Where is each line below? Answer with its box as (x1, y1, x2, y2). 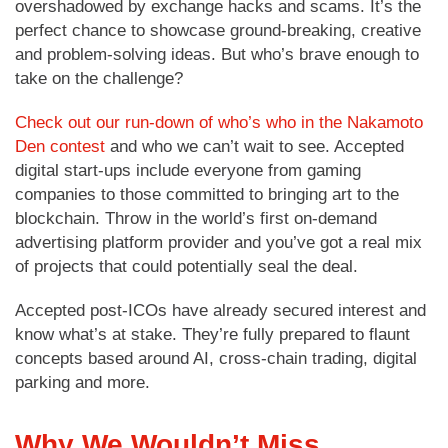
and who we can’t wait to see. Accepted (105, 136, 404, 156)
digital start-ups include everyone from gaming (15, 160, 361, 180)
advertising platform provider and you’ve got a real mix (15, 232, 422, 252)
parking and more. (15, 372, 150, 392)
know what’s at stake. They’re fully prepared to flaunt (15, 324, 410, 344)
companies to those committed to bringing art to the (15, 184, 399, 204)
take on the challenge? (15, 68, 183, 88)
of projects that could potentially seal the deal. (15, 256, 358, 276)
